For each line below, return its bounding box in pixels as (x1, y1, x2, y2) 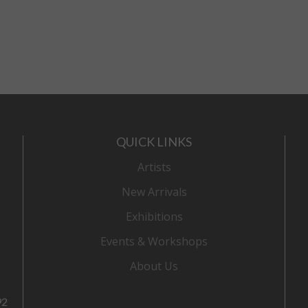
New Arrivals (121, 184, 187, 199)
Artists (137, 159, 171, 175)
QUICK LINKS (116, 133, 192, 149)
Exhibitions (125, 208, 183, 224)
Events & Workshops (100, 233, 208, 249)
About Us (130, 258, 178, 274)
